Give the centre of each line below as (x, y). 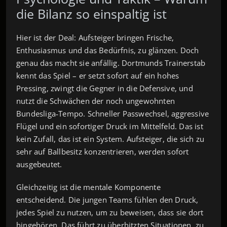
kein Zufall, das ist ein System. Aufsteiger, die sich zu (110, 139)
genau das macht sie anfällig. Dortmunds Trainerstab (111, 63)
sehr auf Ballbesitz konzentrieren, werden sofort (103, 151)
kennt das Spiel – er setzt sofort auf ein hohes (98, 75)
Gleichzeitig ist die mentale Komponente (88, 187)
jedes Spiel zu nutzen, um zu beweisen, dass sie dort (110, 212)
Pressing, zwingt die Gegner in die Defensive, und (105, 88)
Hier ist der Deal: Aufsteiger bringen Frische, (95, 37)
